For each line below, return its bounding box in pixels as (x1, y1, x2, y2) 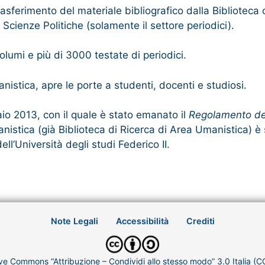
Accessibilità (115, 216, 169, 227)
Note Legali (50, 216, 98, 227)
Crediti (186, 216, 215, 227)
